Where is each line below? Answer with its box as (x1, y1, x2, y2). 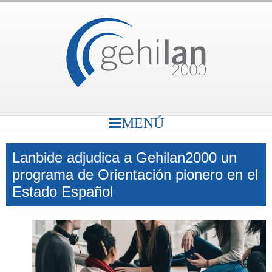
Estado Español (12, 183, 113, 200)
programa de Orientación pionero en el (12, 166, 258, 183)
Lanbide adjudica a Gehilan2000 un (12, 149, 237, 166)
